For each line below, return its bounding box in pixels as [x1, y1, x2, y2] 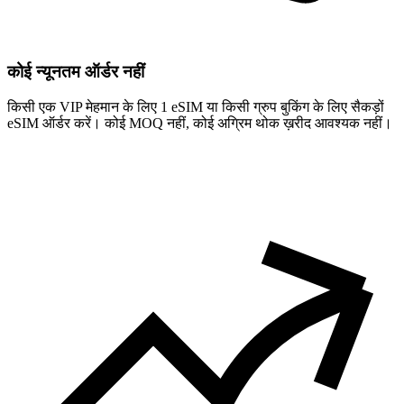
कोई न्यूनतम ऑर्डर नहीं [7, 61, 144, 81]
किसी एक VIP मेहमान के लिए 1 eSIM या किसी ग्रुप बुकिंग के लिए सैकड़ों [7, 98, 384, 115]
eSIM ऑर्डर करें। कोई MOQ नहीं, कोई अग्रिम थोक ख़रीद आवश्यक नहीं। [7, 115, 392, 131]
